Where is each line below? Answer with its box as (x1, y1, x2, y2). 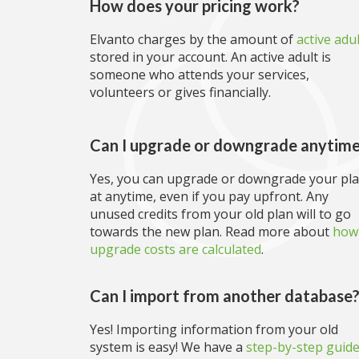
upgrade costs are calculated (90, 240, 261, 258)
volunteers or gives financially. (90, 83, 271, 101)
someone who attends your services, (90, 66, 309, 83)
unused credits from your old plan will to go (90, 205, 351, 223)
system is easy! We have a (90, 338, 246, 356)
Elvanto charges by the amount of (90, 30, 296, 48)
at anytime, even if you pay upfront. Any (90, 188, 329, 205)
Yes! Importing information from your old (90, 321, 338, 338)
